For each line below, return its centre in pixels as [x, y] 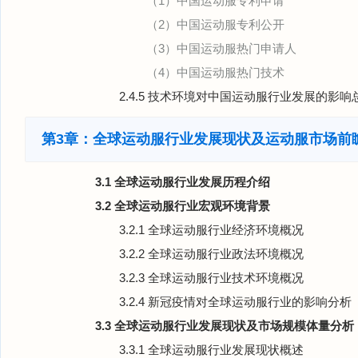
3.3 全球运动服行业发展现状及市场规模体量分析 [225, 326]
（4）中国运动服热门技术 [215, 72]
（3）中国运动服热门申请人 [221, 48]
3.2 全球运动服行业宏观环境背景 [183, 206]
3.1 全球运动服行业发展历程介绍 [183, 182]
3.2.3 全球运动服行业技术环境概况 [211, 278]
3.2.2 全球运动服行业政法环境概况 [211, 254]
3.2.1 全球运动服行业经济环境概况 [211, 230]
